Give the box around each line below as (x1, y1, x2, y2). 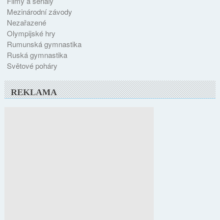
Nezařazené (6, 17, 46, 28)
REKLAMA (11, 87, 57, 98)
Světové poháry (6, 60, 57, 71)
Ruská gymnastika (6, 50, 67, 60)
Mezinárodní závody (6, 6, 72, 17)
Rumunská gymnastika (6, 39, 82, 50)
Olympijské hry (6, 28, 55, 39)
